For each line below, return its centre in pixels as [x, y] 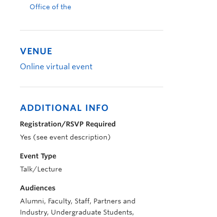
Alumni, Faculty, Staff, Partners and [78, 201]
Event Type [38, 156]
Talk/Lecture [41, 169]
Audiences [38, 188]
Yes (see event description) [65, 137]
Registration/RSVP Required [68, 124]
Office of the [50, 7]
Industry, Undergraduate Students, [77, 212]
